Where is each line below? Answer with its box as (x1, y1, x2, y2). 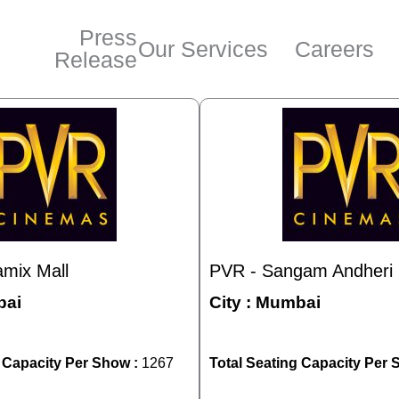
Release (54, 47, 138, 72)
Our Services (137, 36, 268, 61)
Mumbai (256, 293, 321, 312)
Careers (294, 36, 374, 61)
